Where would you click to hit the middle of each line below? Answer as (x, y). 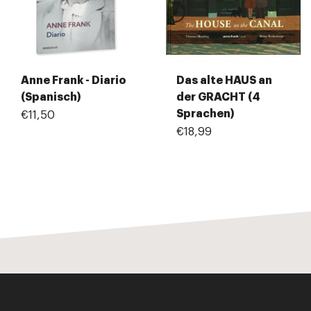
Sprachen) (205, 114)
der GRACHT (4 (218, 98)
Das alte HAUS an (224, 81)
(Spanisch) (51, 98)
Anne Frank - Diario (74, 81)
